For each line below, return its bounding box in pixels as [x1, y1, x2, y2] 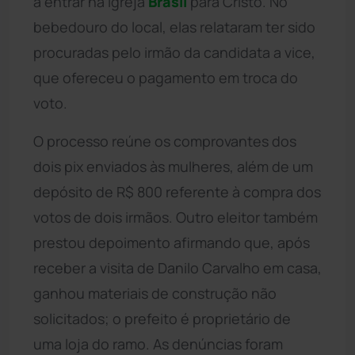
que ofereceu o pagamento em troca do [33, 67, 298, 87]
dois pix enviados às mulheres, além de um [33, 156, 313, 176]
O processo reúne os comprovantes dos [33, 131, 296, 151]
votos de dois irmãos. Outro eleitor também [33, 207, 318, 227]
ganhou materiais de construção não [33, 283, 277, 303]
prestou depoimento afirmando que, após [33, 232, 310, 252]
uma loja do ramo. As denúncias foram [33, 334, 283, 353]
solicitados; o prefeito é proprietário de [33, 308, 291, 328]
